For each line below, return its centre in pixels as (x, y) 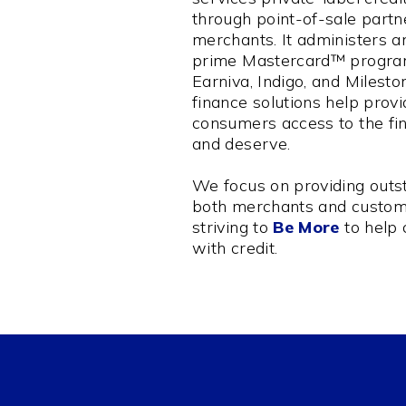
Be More (306, 227)
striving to (233, 227)
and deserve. (242, 143)
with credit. (235, 247)
